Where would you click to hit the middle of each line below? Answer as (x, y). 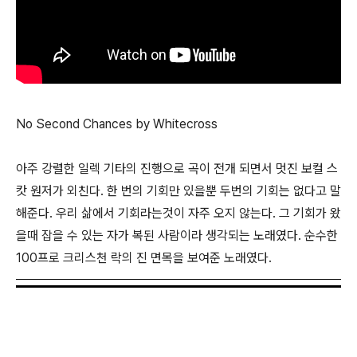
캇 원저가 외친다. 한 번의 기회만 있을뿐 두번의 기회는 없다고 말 (178, 191)
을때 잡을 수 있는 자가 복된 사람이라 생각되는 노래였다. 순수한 (177, 236)
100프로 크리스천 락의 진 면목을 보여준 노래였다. (144, 258)
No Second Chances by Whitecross (117, 124)
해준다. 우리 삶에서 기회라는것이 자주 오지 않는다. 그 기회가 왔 (178, 214)
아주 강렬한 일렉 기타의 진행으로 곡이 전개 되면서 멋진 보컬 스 (177, 169)
